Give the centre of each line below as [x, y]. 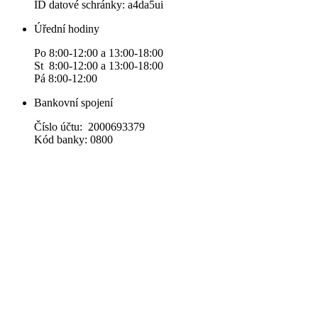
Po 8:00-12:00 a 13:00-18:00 [99, 53]
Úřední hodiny [67, 29]
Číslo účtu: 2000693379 [89, 127]
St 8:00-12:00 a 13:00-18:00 [99, 66]
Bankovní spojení [73, 103]
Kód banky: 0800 [73, 140]
